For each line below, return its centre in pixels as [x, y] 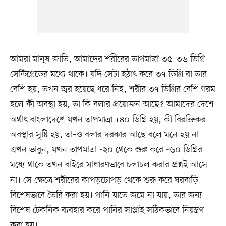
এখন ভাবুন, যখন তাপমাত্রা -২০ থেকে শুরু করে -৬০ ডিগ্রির [106, 150]
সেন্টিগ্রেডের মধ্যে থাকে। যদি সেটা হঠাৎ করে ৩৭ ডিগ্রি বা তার [108, 74]
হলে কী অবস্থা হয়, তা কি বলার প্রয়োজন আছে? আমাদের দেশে [112, 104]
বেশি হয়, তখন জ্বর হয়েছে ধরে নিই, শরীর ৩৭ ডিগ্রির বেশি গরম [112, 89]
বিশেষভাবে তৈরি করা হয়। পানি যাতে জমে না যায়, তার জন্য [106, 195]
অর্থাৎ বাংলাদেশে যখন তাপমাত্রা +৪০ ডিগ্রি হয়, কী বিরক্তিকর [108, 119]
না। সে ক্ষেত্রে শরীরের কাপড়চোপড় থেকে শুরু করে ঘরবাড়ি [104, 180]
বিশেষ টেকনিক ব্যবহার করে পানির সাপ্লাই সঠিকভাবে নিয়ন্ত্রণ [107, 210]
